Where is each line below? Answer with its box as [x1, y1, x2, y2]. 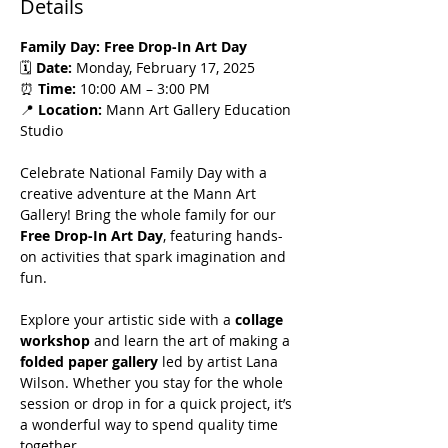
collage [235, 309, 287, 329]
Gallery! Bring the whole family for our [20, 204, 280, 224]
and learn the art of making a [90, 330, 294, 350]
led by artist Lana [158, 351, 282, 371]
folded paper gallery [20, 351, 158, 371]
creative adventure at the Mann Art [20, 183, 260, 203]
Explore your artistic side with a [20, 309, 235, 329]
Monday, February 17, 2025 [72, 57, 255, 77]
